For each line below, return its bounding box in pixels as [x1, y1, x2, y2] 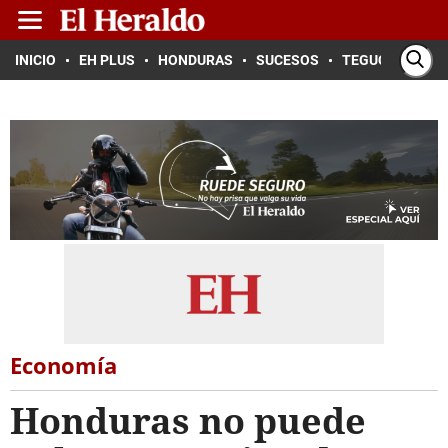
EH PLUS [79, 52, 135, 68]
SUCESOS [256, 52, 319, 68]
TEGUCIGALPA [342, 52, 435, 68]
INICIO [15, 52, 56, 68]
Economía [10, 350, 117, 380]
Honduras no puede [10, 396, 366, 445]
